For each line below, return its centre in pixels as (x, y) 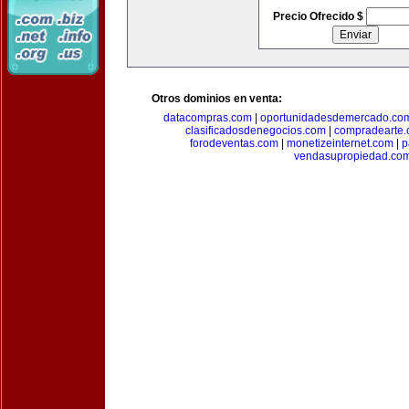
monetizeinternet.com (340, 143)
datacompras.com (208, 118)
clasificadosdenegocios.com (255, 131)
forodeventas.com (234, 143)
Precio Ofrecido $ (319, 16)
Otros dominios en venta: (217, 99)
